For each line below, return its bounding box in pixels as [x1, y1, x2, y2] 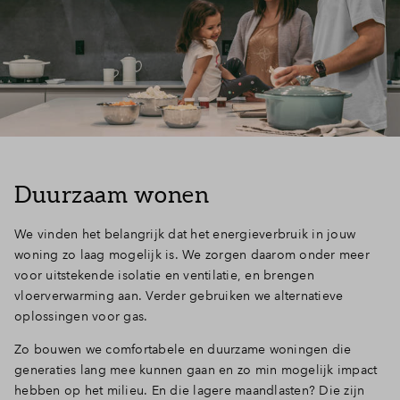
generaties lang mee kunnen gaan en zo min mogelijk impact [14, 361, 378, 378]
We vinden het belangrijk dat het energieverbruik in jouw [14, 225, 355, 242]
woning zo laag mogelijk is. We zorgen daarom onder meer [14, 246, 370, 262]
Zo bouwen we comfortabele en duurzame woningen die [14, 340, 352, 357]
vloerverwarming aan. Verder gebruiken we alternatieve [14, 287, 344, 304]
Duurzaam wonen [14, 180, 209, 207]
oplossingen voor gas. [14, 307, 152, 324]
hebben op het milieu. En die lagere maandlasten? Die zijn [14, 381, 365, 398]
